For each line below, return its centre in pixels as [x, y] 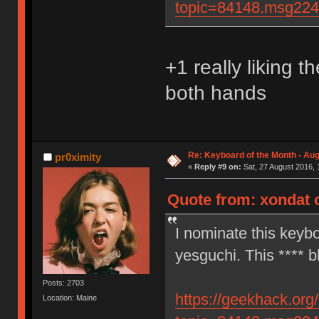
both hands [215, 93]
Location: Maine [70, 298]
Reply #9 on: [218, 167]
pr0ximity [78, 157]
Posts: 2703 [64, 283]
